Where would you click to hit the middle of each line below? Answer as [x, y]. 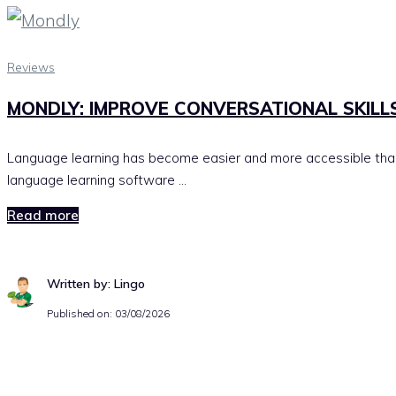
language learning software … [97, 180]
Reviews [31, 68]
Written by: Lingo [96, 284]
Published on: [81, 314]
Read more [43, 216]
